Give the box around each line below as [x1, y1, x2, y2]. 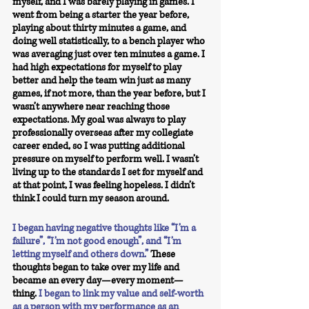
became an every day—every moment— [12, 274, 183, 287]
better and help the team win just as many [12, 74, 192, 87]
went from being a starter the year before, [12, 8, 191, 21]
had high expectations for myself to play [12, 61, 183, 74]
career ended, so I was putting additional [12, 139, 187, 152]
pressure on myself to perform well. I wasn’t [12, 152, 201, 166]
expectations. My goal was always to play [12, 113, 188, 126]
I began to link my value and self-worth [39, 287, 206, 300]
